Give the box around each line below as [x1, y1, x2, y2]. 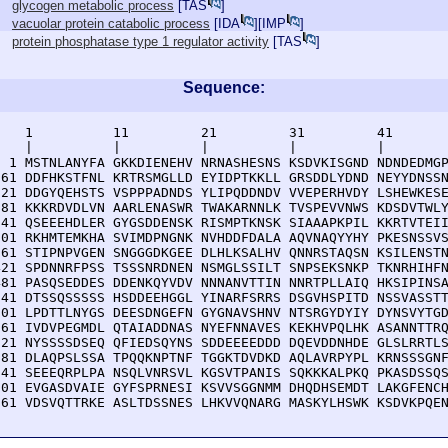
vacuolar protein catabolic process [12, 16, 210, 31]
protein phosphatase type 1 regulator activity [12, 34, 269, 49]
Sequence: [183, 79, 265, 96]
